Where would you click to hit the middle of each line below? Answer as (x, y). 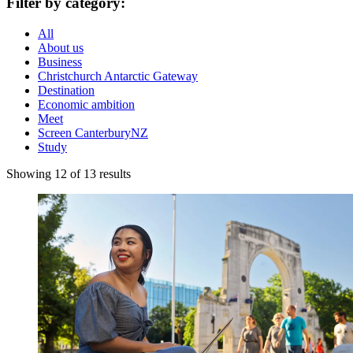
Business (60, 61)
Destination (66, 90)
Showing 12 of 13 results (69, 173)
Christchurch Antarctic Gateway (118, 76)
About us (61, 47)
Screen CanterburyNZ (93, 132)
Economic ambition (86, 104)
